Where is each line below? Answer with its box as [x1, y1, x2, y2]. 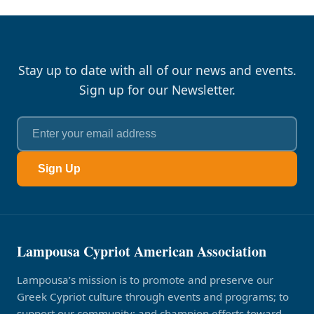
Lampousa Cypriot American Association [17, 241, 266, 261]
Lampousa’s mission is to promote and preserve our [17, 273, 273, 287]
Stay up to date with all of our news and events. [18, 62, 296, 78]
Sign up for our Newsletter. [78, 81, 235, 98]
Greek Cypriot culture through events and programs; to [17, 289, 289, 303]
